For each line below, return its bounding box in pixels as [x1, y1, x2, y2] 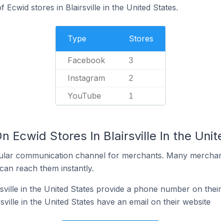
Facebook [68, 55, 105, 65]
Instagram [68, 73, 105, 83]
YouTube [68, 91, 101, 101]
